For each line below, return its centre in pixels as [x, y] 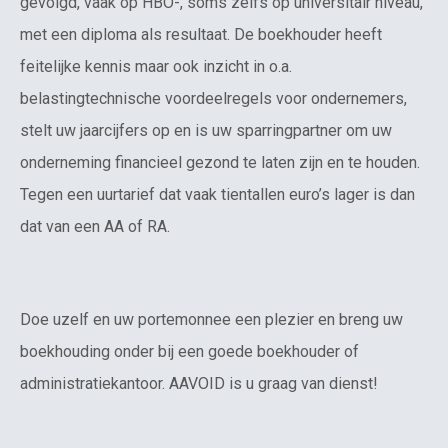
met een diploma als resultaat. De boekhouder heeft [201, 35]
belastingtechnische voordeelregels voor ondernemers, [213, 99]
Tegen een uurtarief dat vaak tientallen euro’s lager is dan [217, 195]
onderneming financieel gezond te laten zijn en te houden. [220, 163]
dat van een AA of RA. [95, 227]
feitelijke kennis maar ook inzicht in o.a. [156, 67]
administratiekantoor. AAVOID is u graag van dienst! [199, 383]
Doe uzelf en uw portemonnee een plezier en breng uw [211, 319]
